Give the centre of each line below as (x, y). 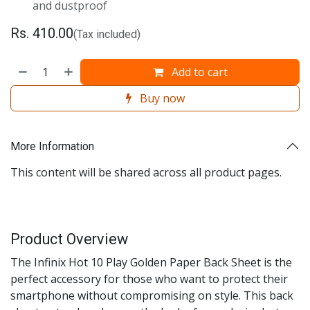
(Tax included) (107, 34)
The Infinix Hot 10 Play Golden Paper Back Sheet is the (151, 262)
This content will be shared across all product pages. (146, 172)
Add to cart (198, 72)
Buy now (161, 98)
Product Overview (69, 239)
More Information (52, 146)
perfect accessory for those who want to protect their (149, 279)
